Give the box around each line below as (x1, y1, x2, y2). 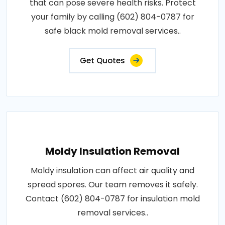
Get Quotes (80, 55, 125, 66)
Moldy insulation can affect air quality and (31, 165, 194, 176)
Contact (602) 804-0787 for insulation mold (25, 193, 200, 204)
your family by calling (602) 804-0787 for (31, 11, 194, 23)
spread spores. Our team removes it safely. (27, 179, 198, 190)
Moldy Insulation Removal (45, 144, 180, 158)
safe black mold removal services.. (44, 25, 181, 37)
